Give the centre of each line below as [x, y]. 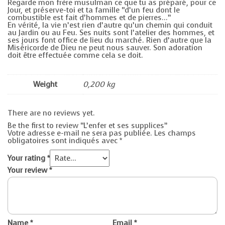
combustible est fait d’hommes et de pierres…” [89, 18]
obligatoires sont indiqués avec [64, 141]
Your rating [27, 158]
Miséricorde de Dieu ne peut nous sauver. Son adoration [105, 48]
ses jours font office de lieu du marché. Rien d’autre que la [109, 40]
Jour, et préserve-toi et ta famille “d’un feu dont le [94, 10]
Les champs [175, 133]
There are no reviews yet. [51, 113]
